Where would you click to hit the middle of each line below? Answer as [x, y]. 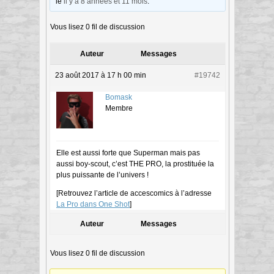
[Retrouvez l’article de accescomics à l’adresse [134, 193]
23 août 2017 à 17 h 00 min [101, 75]
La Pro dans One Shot [93, 204]
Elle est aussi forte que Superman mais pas [128, 153]
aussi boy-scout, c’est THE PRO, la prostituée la [135, 164]
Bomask [119, 97]
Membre [119, 108]
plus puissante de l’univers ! [102, 175]
